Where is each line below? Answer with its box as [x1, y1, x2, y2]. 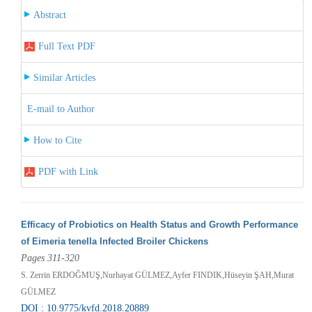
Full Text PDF [38, 40, 95, 52]
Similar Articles [33, 72, 95, 83]
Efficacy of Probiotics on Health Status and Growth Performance [20, 219, 298, 230]
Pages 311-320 [20, 252, 79, 263]
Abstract [33, 9, 66, 20]
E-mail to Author [26, 103, 95, 114]
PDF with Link [38, 166, 98, 177]
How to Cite [33, 134, 81, 146]
